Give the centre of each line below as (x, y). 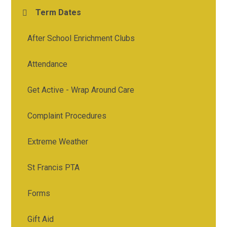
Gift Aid (41, 219)
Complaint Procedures (67, 116)
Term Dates (59, 13)
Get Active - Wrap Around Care (81, 90)
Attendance (48, 64)
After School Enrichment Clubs (81, 39)
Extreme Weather (58, 142)
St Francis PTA (54, 168)
